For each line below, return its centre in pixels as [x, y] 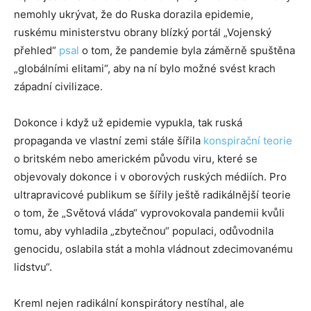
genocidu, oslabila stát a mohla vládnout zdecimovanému [153, 249]
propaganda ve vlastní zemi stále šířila [109, 141]
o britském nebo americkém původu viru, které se [136, 159]
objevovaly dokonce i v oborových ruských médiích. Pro [150, 177]
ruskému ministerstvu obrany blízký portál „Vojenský [143, 33]
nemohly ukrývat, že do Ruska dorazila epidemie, [134, 15]
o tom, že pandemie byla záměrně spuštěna [187, 51]
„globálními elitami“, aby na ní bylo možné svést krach [145, 69]
